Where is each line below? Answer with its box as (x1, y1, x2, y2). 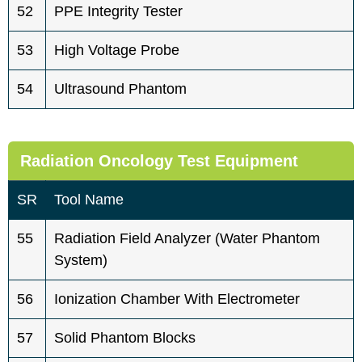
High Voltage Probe (54, 41, 179, 58)
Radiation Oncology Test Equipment (20, 151, 298, 170)
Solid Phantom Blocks (54, 329, 196, 346)
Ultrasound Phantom (54, 80, 187, 97)
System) (54, 251, 107, 268)
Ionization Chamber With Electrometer (54, 290, 300, 307)
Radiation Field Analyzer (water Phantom (54, 229, 320, 246)
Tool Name (54, 191, 124, 208)
